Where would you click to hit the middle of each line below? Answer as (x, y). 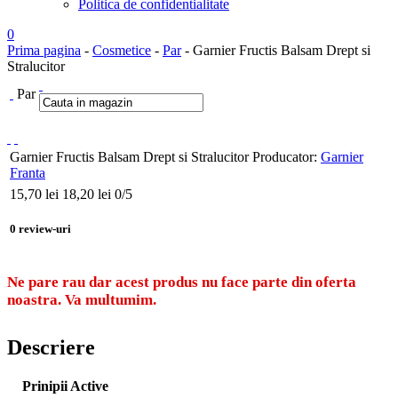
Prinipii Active (65, 386)
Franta (28, 173)
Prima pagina (44, 50)
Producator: (285, 157)
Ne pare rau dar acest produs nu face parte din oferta (182, 282)
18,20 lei (87, 194)
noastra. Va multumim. (82, 300)
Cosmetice (122, 50)
